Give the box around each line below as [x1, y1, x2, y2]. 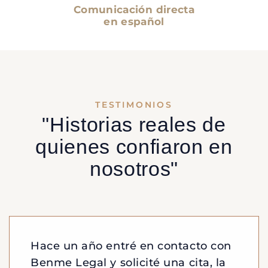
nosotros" [89, 157, 179, 180]
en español [103, 16, 165, 28]
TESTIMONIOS [95, 99, 173, 110]
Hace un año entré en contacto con [31, 239, 232, 252]
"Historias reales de [42, 113, 226, 136]
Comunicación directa [74, 4, 194, 16]
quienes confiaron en [35, 135, 233, 158]
